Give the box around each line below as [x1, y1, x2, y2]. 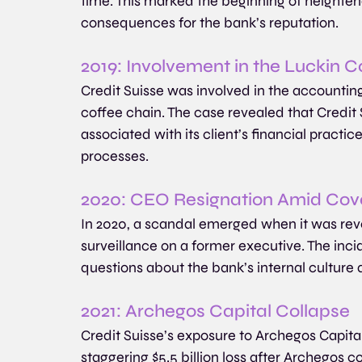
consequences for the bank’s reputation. [81, 13, 339, 32]
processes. [81, 146, 149, 165]
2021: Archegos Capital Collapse [81, 300, 350, 322]
